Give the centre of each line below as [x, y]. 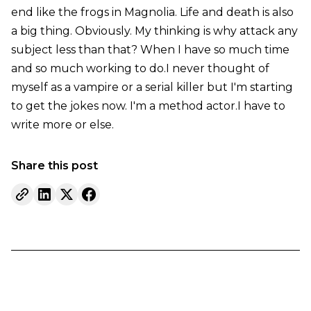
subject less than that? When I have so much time [150, 49]
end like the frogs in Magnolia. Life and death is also [152, 12]
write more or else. [62, 124]
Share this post [54, 165]
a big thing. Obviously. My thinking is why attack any [154, 31]
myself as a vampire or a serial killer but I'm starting [152, 87]
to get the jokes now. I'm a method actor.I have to [148, 106]
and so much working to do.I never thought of [140, 68]
